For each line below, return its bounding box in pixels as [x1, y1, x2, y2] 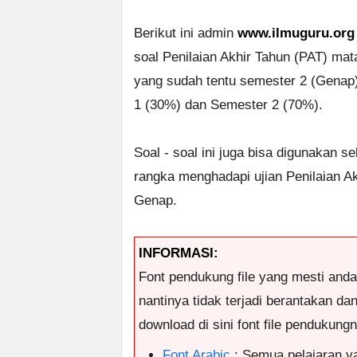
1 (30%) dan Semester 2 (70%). [134, 97, 323, 113]
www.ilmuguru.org [237, 25, 355, 41]
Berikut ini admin [134, 25, 237, 41]
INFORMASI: [139, 245, 218, 261]
